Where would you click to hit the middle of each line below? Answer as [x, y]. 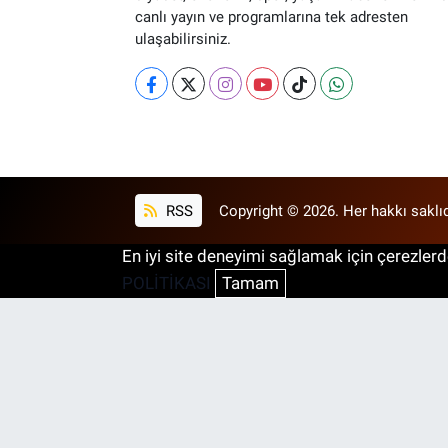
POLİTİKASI [166, 282]
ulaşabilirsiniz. [182, 39]
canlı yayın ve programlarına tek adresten [271, 17]
